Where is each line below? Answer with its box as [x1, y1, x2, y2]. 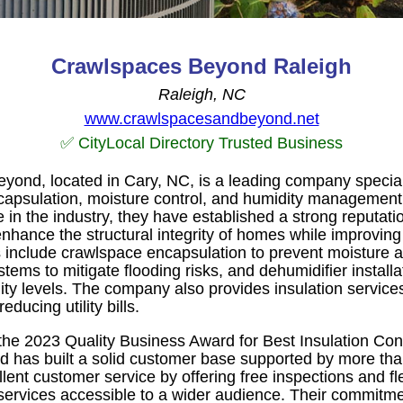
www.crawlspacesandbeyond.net [84, 109, 319, 128]
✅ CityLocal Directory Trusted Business [60, 133, 343, 152]
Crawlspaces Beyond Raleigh [51, 53, 352, 78]
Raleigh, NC [157, 85, 246, 103]
